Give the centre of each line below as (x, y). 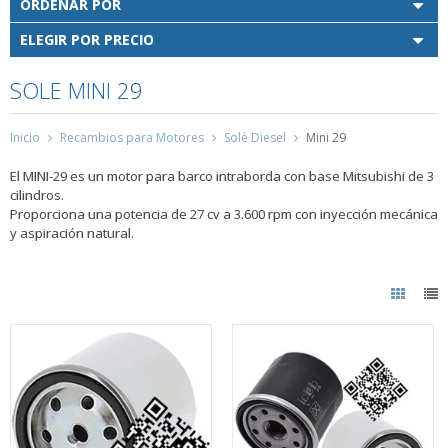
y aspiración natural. (73, 233)
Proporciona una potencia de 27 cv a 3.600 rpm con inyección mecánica (224, 214)
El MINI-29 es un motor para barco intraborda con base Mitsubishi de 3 (222, 176)
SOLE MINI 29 (76, 89)
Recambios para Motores (132, 138)
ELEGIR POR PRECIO (87, 39)
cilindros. (37, 195)
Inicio (25, 138)
